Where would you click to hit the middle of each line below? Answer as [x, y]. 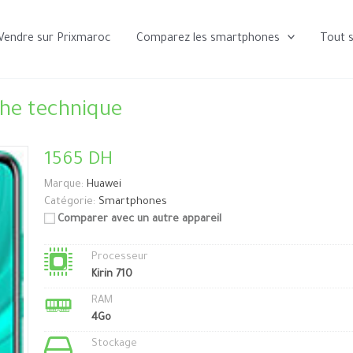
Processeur [119, 257]
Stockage [114, 344]
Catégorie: [69, 202]
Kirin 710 [111, 275]
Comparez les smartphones [208, 39]
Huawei [104, 185]
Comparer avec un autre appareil [139, 219]
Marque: [63, 185]
